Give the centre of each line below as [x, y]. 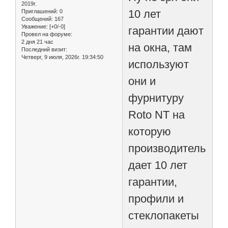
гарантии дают [166, 31]
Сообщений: [37, 19]
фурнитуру [156, 98]
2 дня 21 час [37, 41]
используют [159, 65]
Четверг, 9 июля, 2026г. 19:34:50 [62, 57]
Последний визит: [44, 49]
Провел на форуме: [47, 34]
